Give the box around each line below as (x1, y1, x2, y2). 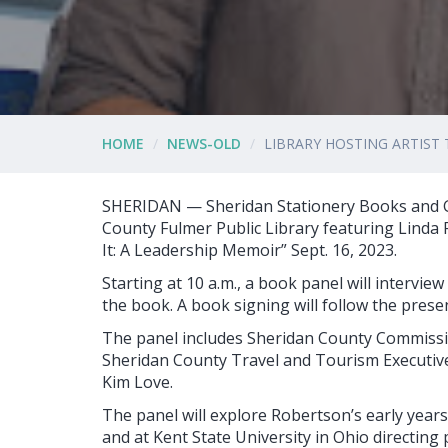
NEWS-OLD (167, 134, 241, 154)
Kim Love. (102, 371, 173, 394)
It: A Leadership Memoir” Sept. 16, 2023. (102, 239, 397, 262)
